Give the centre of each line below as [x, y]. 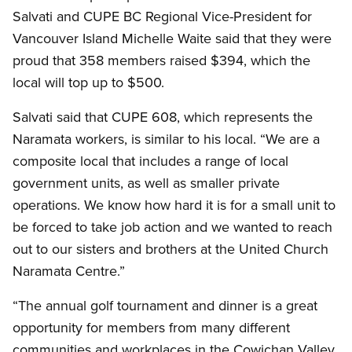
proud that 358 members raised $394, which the [161, 60]
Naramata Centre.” [69, 271]
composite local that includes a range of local [150, 161]
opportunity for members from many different [151, 328]
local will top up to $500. [88, 82]
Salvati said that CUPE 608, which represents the [163, 117]
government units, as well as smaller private [146, 183]
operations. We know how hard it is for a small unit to [174, 205]
